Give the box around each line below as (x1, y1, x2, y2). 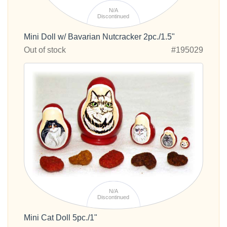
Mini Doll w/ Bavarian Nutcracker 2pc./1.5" (24, 32, 175, 42)
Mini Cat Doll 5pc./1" (24, 213, 97, 222)
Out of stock (24, 46, 66, 55)
